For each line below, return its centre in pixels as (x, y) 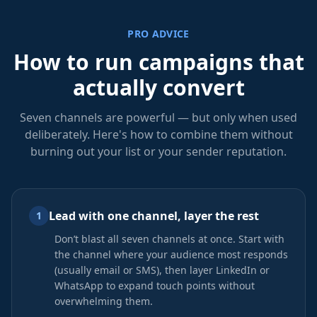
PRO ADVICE (158, 34)
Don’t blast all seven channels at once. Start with (169, 239)
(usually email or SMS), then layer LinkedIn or (162, 270)
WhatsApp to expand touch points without (155, 286)
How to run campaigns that (158, 62)
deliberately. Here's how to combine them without (158, 134)
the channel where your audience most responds (171, 254)
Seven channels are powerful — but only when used (158, 117)
